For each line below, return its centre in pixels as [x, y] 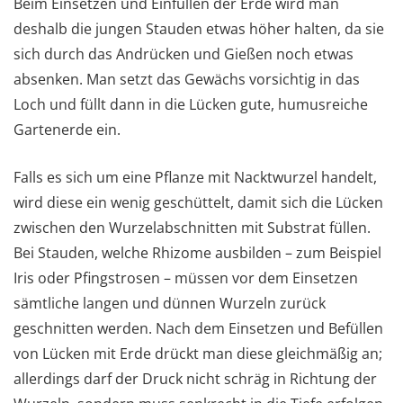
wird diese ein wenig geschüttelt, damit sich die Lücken [198, 202]
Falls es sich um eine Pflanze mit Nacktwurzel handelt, [195, 177]
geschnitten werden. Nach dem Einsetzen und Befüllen [198, 328]
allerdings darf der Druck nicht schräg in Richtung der [195, 378]
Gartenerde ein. [67, 129]
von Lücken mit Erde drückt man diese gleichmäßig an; [198, 353]
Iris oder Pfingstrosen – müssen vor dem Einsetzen [186, 278]
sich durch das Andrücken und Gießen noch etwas [184, 54]
